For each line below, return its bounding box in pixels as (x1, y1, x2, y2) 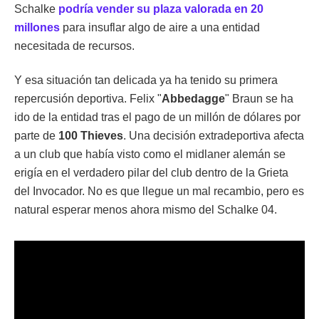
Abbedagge (162, 92, 225, 105)
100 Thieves (58, 129, 123, 142)
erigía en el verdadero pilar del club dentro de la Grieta (14, 166, 288, 179)
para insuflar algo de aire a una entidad (60, 21, 260, 33)
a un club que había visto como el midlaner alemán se (14, 147, 286, 160)
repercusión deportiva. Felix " (14, 92, 162, 105)
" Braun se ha (225, 92, 293, 105)
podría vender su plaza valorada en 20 (58, 2, 263, 15)
